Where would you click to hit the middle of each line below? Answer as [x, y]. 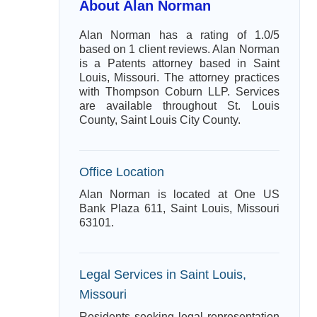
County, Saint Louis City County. [160, 120]
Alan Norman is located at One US [179, 194]
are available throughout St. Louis [179, 106]
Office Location [121, 172]
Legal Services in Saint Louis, [162, 274]
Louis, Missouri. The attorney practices [179, 77]
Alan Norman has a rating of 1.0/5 [179, 35]
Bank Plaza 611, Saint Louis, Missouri [179, 208]
